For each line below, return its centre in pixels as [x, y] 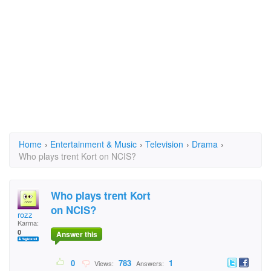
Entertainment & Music [93, 144]
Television [164, 144]
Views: [103, 263]
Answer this [77, 234]
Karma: [28, 223]
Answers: [150, 263]
